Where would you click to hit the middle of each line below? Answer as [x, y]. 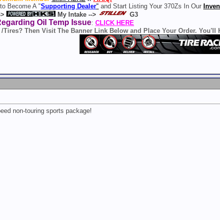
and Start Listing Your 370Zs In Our [151, 6]
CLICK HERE [115, 23]
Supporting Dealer [69, 6]
